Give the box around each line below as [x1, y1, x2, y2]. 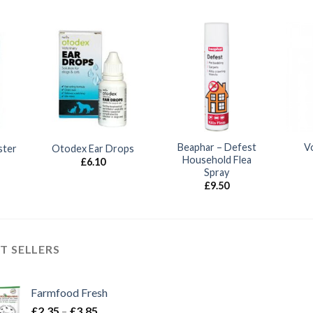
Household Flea [182, 154, 252, 166]
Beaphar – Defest [177, 141, 256, 154]
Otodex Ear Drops [51, 142, 134, 154]
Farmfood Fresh [31, 285, 108, 299]
